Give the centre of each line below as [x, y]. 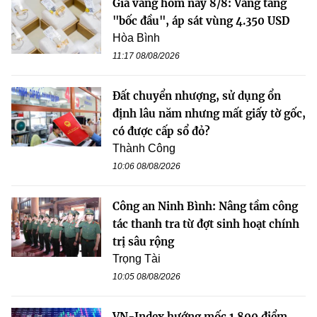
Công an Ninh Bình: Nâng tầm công [205, 206]
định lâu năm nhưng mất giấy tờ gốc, [209, 113]
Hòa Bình [136, 38]
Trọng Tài [137, 258]
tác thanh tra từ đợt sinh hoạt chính [206, 224]
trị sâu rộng [143, 241]
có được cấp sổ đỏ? [161, 131]
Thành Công [144, 148]
